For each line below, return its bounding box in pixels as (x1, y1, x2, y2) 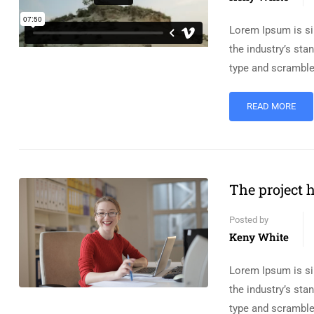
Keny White (229, 230, 289, 244)
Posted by (229, 214, 268, 225)
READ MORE (247, 101, 296, 111)
